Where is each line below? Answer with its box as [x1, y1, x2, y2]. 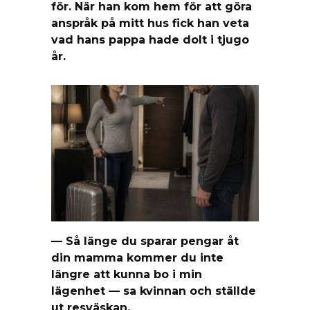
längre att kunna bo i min [51, 267, 202, 281]
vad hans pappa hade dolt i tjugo [51, 33, 249, 46]
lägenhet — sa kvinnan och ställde [51, 284, 256, 298]
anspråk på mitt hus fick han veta [51, 16, 249, 30]
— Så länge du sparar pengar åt [51, 234, 239, 248]
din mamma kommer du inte [51, 250, 224, 264]
